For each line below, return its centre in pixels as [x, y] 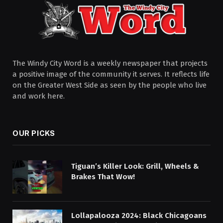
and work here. [39, 96]
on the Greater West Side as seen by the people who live [110, 85]
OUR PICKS [34, 133]
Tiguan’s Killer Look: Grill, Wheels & [135, 167]
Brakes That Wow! [103, 177]
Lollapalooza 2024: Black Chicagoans [139, 216]
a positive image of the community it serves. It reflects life [111, 74]
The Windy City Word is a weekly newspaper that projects [110, 63]
